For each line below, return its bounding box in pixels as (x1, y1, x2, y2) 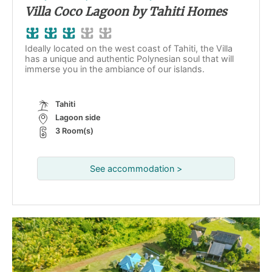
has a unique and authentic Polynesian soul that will (25, 53, 234, 64)
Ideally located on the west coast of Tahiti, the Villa (25, 43, 233, 53)
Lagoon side (55, 113, 101, 122)
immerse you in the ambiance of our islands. (25, 64, 205, 74)
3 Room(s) (55, 126, 93, 135)
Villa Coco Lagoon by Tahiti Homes (25, 4, 227, 19)
